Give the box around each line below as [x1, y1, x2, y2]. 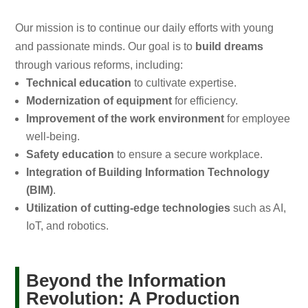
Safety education [26, 148, 115, 161]
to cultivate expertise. [131, 77, 237, 89]
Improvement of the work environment [26, 113, 225, 125]
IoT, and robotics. [26, 220, 109, 232]
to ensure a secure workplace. [114, 148, 263, 161]
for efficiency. [172, 95, 239, 107]
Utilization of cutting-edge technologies [26, 202, 231, 214]
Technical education [26, 77, 132, 89]
